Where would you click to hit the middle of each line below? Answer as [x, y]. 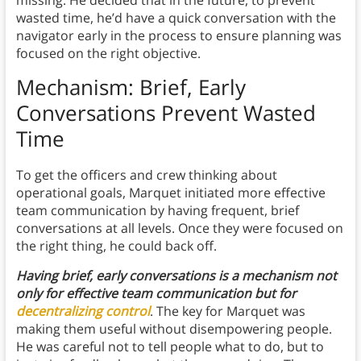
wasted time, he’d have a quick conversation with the [176, 17]
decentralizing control [83, 311]
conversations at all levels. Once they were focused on [179, 228]
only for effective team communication [133, 293]
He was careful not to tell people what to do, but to [170, 346]
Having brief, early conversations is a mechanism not [176, 275]
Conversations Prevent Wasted [166, 112]
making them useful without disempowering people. [174, 328]
